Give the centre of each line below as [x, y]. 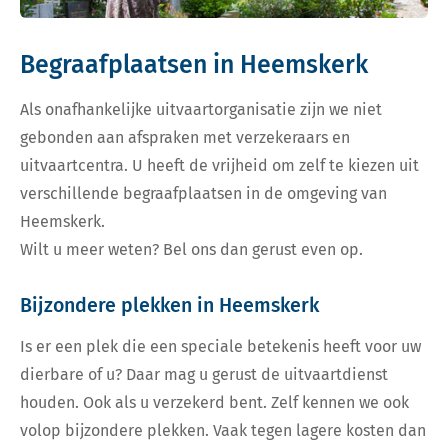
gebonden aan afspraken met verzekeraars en [185, 138]
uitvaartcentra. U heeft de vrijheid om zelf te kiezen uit [219, 166]
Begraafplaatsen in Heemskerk [194, 65]
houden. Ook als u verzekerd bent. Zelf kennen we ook [214, 403]
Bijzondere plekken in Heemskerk [169, 306]
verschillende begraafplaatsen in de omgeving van [203, 194]
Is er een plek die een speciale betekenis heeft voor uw [220, 347]
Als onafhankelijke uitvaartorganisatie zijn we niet [201, 110]
